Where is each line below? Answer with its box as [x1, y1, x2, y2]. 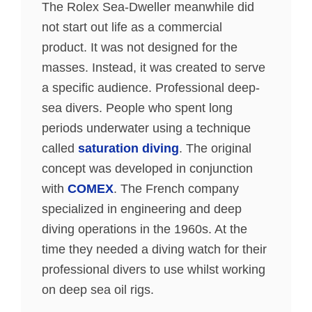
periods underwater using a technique [42, 121, 251, 135]
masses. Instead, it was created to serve [42, 61, 265, 75]
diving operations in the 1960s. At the [42, 222, 247, 236]
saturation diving [78, 141, 179, 155]
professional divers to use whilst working [42, 263, 265, 276]
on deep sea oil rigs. [42, 283, 154, 297]
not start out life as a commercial [42, 20, 222, 34]
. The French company [114, 182, 239, 196]
